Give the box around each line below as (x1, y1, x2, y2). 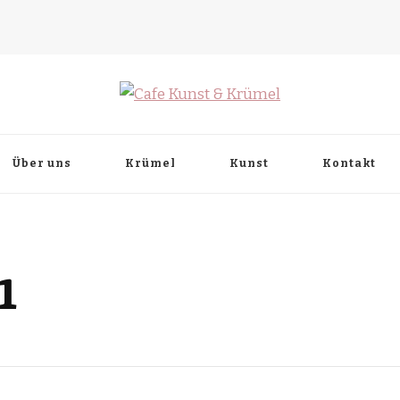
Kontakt (321, 156, 376, 170)
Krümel (124, 156, 176, 170)
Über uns (12, 156, 71, 170)
